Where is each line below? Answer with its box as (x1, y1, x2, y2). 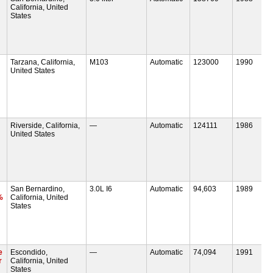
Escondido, (10, 247, 48, 257)
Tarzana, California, (10, 57, 76, 66)
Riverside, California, (10, 121, 80, 130)
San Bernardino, (10, 184, 65, 193)
